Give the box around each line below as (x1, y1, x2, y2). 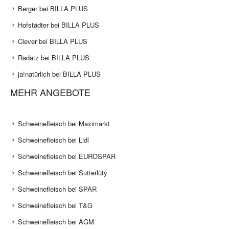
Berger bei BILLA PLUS (18, 4, 88, 14)
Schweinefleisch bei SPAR (18, 184, 97, 194)
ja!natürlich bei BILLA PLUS (18, 69, 101, 79)
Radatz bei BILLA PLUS (18, 53, 89, 63)
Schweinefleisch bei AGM (18, 217, 94, 227)
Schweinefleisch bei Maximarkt (18, 119, 110, 129)
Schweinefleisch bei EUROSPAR (18, 151, 116, 162)
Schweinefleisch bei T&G (18, 200, 93, 211)
